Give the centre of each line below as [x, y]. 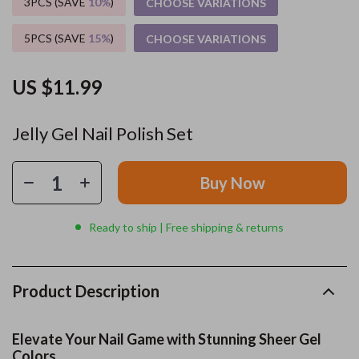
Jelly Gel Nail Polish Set [103, 133]
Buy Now [232, 183]
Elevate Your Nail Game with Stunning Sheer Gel [167, 339]
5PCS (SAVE [56, 38]
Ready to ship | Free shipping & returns [186, 227]
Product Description [86, 291]
